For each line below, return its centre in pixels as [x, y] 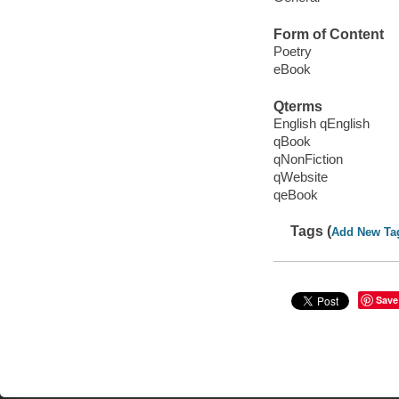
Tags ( [311, 232]
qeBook [295, 195]
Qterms [297, 106]
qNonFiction [308, 159]
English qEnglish [321, 124]
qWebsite [300, 177]
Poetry [292, 52]
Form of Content [328, 34]
